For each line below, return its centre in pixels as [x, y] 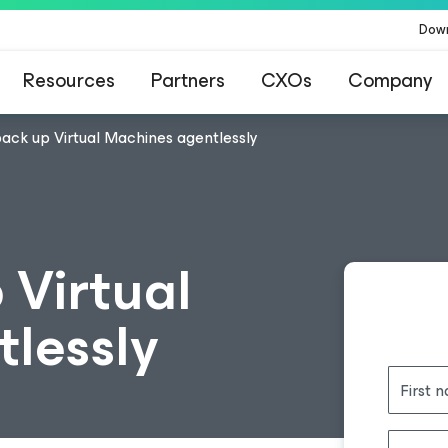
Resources [69, 80]
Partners [188, 80]
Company [390, 80]
